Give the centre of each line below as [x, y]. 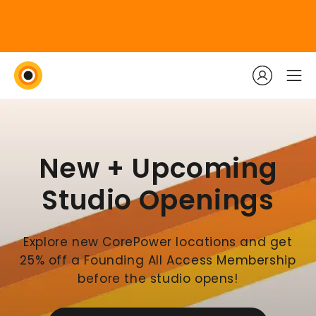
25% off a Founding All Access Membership [158, 261]
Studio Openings [158, 200]
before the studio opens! [158, 279]
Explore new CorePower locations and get [158, 242]
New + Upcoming [158, 169]
